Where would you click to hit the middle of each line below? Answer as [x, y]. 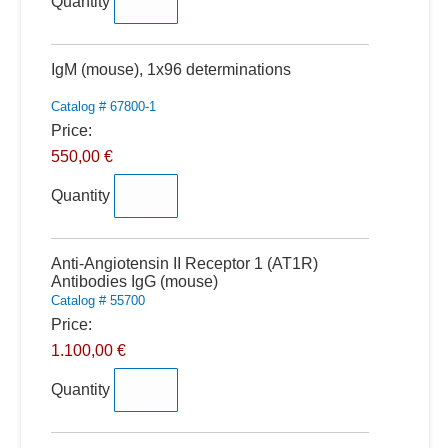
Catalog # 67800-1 [103, 106]
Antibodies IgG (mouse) [134, 281]
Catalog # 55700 [97, 300]
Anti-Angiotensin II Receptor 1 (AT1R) [184, 263]
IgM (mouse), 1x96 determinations [170, 69]
